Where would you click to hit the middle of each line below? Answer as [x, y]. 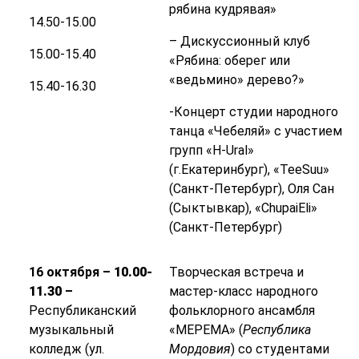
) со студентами [280, 349]
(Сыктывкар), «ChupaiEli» [243, 208]
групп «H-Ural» [211, 151]
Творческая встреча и [236, 272]
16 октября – [71, 272]
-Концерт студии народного [253, 112]
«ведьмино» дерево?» [236, 80]
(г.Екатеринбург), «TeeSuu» [249, 170]
